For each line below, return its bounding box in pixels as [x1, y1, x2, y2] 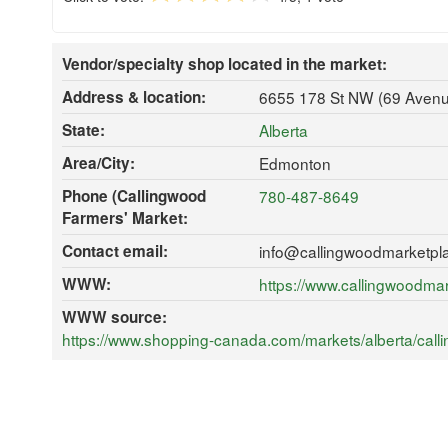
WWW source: [62, 305, 167, 328]
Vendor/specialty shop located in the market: [62, 52, 387, 75]
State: [62, 118, 105, 141]
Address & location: [62, 85, 206, 108]
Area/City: [62, 151, 135, 174]
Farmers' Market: [62, 206, 188, 229]
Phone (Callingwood [62, 184, 206, 207]
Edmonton [258, 151, 331, 174]
